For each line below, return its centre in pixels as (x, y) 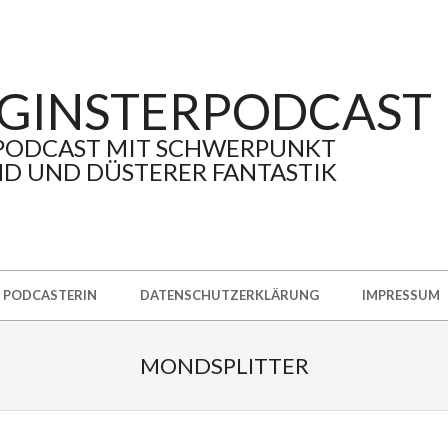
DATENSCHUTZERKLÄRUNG (229, 295)
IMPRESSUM (401, 295)
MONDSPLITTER (224, 365)
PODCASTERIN (50, 295)
